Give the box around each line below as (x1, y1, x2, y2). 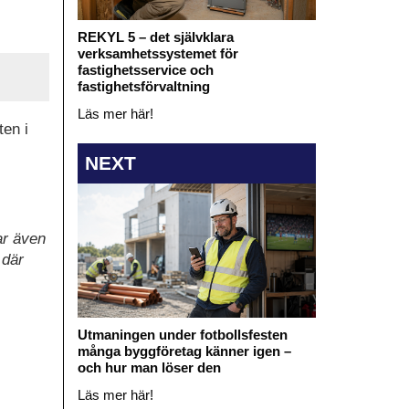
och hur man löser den (77, 360, 221, 376)
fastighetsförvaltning (77, 78, 210, 94)
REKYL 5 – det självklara (77, 28, 234, 45)
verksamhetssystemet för (77, 45, 238, 61)
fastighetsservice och (77, 61, 214, 78)
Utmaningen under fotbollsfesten (77, 327, 288, 343)
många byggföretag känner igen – (77, 343, 291, 360)
